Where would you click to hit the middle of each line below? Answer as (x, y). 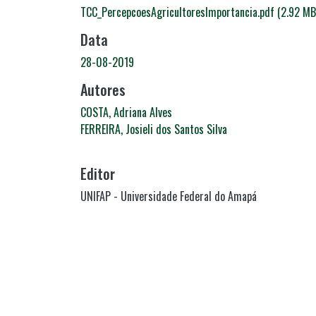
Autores (103, 89)
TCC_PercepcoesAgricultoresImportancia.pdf (179, 12)
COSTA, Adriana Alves (126, 112)
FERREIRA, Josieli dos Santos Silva (154, 129)
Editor (98, 173)
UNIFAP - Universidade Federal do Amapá (169, 196)
